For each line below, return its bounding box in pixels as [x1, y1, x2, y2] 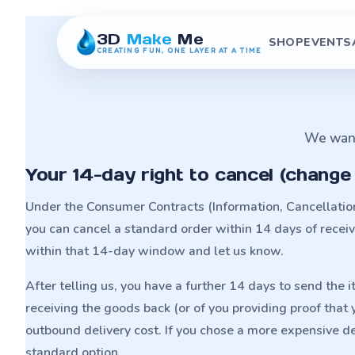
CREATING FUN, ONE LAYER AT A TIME [96, 45, 262, 55]
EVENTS [303, 35, 352, 50]
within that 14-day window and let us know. [25, 242, 284, 260]
